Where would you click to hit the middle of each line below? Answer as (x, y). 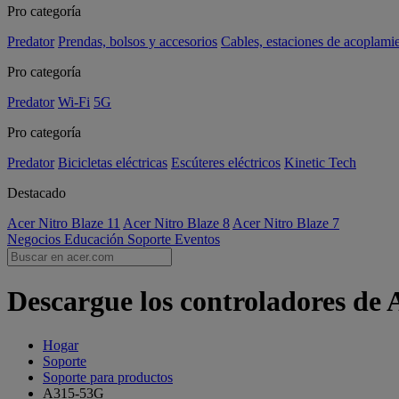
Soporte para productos (108, 377)
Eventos (197, 239)
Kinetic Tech (320, 163)
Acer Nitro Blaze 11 (64, 223)
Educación (96, 239)
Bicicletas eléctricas (113, 163)
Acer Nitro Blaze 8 (176, 223)
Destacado (37, 193)
